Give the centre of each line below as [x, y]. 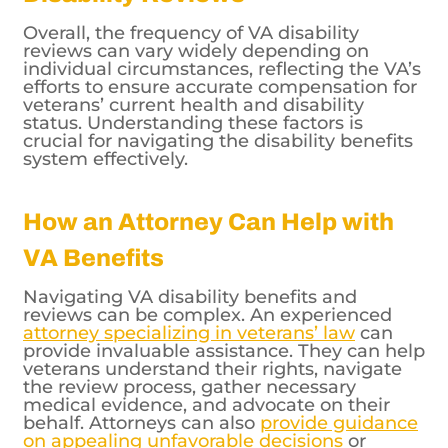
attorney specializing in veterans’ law [189, 285]
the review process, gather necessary [189, 339]
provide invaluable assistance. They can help [224, 303]
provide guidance [339, 375]
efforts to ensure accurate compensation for [220, 39]
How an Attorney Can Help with [208, 174]
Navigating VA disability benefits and [190, 249]
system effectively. [105, 111]
